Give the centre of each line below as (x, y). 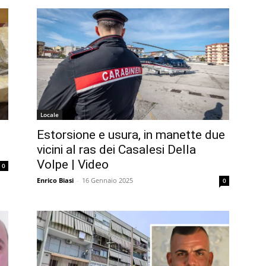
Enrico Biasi (55, 180)
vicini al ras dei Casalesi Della (116, 149)
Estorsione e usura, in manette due (131, 134)
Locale (50, 114)
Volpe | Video (73, 164)
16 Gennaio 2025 (107, 180)
